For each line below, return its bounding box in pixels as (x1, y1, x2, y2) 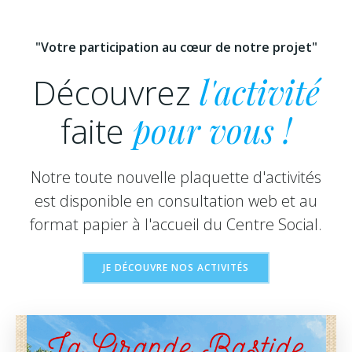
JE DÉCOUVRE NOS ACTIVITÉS (103, 261, 249, 274)
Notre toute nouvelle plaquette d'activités (31, 167, 321, 188)
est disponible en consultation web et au (35, 190, 317, 211)
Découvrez (32, 70, 200, 115)
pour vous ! (133, 108, 291, 152)
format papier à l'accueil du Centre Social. (30, 214, 322, 235)
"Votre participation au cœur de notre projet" (35, 38, 317, 56)
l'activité (199, 70, 320, 114)
